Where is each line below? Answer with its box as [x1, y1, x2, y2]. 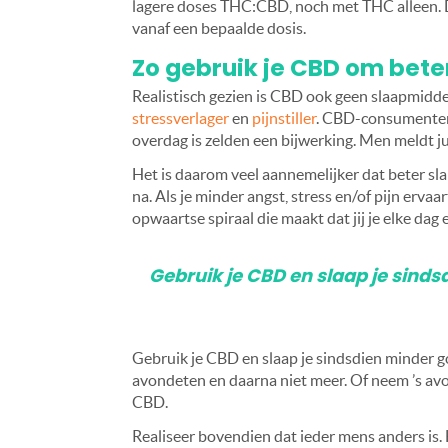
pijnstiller [252, 109, 316, 128]
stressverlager [132, 109, 229, 128]
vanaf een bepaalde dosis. [132, 19, 306, 38]
